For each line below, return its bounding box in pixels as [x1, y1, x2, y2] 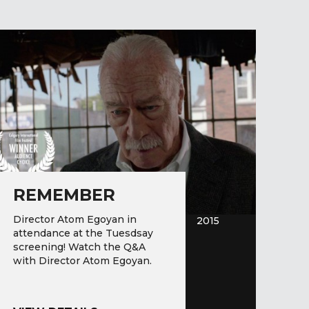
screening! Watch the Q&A [13, 241, 146, 254]
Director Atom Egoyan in [13, 213, 137, 226]
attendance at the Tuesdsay [13, 227, 154, 240]
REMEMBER [13, 184, 116, 205]
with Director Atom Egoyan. [13, 255, 152, 268]
